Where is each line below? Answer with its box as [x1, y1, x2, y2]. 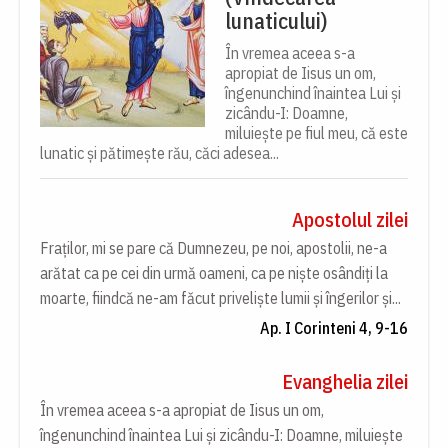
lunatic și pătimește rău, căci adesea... [40, 142, 279, 163]
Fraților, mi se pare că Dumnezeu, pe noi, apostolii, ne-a [40, 237, 387, 258]
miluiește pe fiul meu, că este [225, 122, 408, 143]
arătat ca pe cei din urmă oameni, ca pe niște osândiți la [40, 262, 388, 283]
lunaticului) [225, 5, 328, 35]
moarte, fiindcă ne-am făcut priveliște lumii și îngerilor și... [40, 287, 401, 308]
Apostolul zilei [292, 205, 408, 233]
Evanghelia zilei [282, 367, 408, 395]
